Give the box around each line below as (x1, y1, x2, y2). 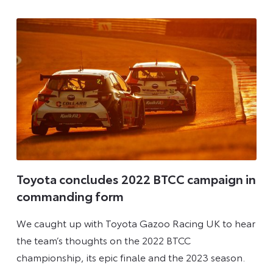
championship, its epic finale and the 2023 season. (16, 249, 245, 264)
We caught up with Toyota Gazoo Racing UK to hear (16, 215, 255, 230)
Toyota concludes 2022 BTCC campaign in (16, 170, 256, 188)
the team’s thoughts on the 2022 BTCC (16, 232, 191, 247)
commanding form (16, 187, 124, 205)
